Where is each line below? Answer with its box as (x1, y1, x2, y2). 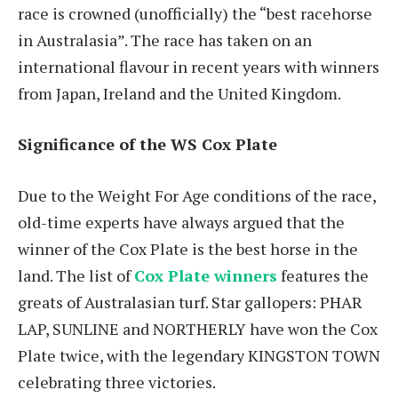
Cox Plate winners (134, 264, 277, 286)
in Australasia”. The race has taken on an (18, 28, 312, 51)
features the (277, 264, 369, 286)
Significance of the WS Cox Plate (18, 133, 282, 155)
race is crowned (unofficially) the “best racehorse (18, 2, 372, 24)
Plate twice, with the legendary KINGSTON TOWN (18, 344, 380, 366)
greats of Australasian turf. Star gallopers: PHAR (18, 291, 362, 313)
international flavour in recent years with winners (18, 55, 379, 77)
